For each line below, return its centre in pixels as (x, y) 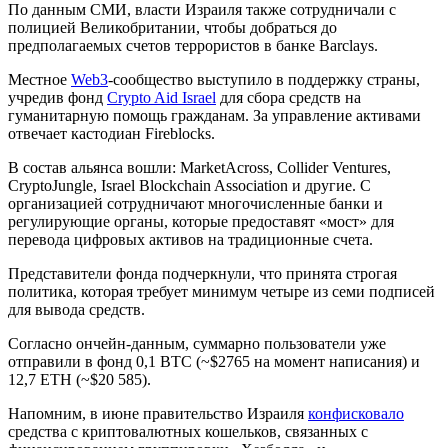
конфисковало (356, 413)
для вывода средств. (78, 309)
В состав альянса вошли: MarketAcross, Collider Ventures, (199, 167)
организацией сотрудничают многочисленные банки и (195, 203)
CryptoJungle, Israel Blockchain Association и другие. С (189, 185)
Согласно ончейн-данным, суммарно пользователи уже (197, 343)
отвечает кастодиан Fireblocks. (111, 133)
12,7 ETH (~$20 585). (79, 379)
